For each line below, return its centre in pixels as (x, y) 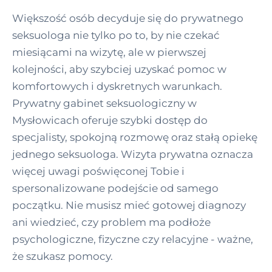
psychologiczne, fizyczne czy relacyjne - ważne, (133, 239)
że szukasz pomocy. (63, 256)
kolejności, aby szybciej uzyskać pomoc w (119, 69)
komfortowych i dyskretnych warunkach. (117, 86)
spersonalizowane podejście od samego (115, 188)
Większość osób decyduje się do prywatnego (128, 18)
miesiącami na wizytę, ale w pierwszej (109, 52)
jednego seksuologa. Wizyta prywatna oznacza (133, 154)
